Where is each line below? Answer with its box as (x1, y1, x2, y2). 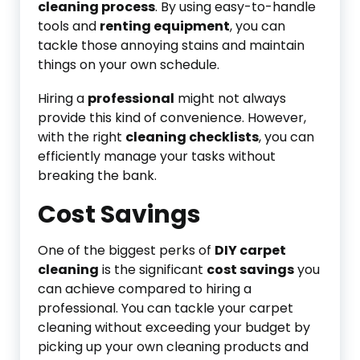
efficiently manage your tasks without (38, 147, 276, 166)
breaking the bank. (38, 166, 157, 185)
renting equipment (100, 17, 230, 35)
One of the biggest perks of (38, 241, 215, 260)
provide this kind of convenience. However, (38, 108, 306, 127)
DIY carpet (215, 241, 286, 260)
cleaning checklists (125, 128, 259, 146)
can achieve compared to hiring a (38, 280, 252, 298)
